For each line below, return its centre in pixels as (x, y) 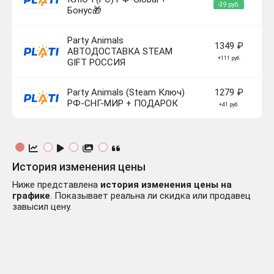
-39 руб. (229, 5)
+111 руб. (229, 58)
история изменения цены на (166, 185)
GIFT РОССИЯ (96, 63)
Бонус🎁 (84, 11)
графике (31, 196)
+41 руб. (229, 105)
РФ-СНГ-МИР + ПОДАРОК (123, 104)
